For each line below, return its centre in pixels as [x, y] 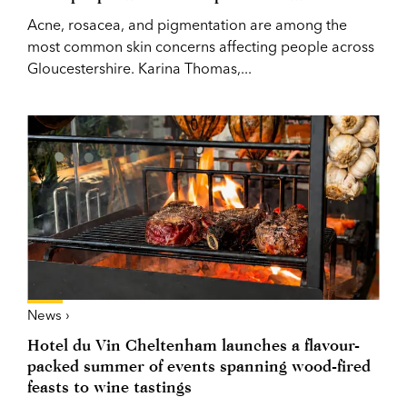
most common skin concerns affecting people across [201, 46]
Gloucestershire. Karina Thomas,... [139, 68]
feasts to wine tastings [109, 386]
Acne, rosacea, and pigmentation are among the [187, 24]
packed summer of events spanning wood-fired [199, 365]
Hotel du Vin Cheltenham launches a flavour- [194, 344]
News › [49, 314]
